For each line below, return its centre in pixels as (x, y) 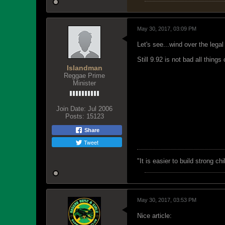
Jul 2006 (100, 109)
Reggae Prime (84, 76)
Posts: (75, 116)
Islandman (84, 68)
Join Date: (71, 109)
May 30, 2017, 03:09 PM (167, 29)
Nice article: (154, 216)
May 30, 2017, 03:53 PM (167, 200)
